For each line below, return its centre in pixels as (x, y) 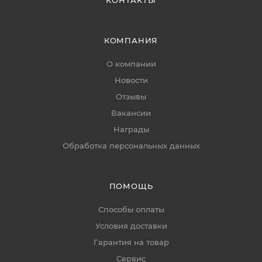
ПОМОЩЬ (131, 186)
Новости (131, 80)
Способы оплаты (131, 209)
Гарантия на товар (131, 242)
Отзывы (131, 96)
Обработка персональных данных (131, 146)
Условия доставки (131, 226)
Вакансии (131, 113)
